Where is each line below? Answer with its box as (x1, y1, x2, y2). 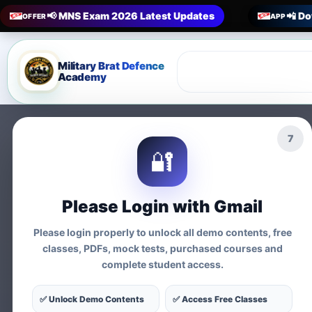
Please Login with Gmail (62, 196, 263, 217)
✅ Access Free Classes (173, 294, 267, 304)
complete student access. (101, 258, 224, 270)
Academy (58, 70, 107, 84)
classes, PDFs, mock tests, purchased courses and (42, 242, 283, 254)
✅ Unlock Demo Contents (40, 294, 144, 304)
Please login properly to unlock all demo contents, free (33, 226, 292, 238)
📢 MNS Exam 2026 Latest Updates (46, 10, 214, 22)
